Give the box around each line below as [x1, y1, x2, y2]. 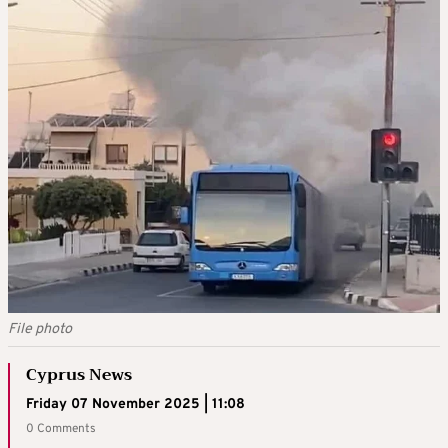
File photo [8, 320, 72, 339]
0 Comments [26, 421, 96, 437]
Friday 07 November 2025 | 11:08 [26, 396, 245, 413]
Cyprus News [26, 361, 132, 389]
